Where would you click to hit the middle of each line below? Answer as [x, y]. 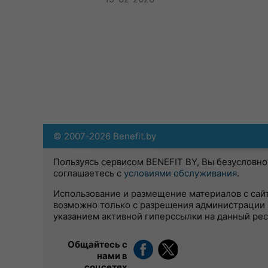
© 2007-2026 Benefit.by [105, 136]
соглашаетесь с [89, 173]
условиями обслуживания [180, 173]
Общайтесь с [98, 244]
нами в [112, 256]
